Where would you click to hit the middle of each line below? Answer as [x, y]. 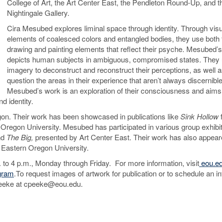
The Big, [21, 137]
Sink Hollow [199, 116]
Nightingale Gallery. [38, 13]
